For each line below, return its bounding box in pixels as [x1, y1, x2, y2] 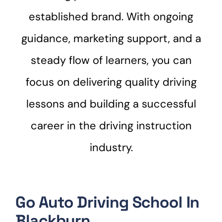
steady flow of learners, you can [30, 53, 192, 67]
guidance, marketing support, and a [21, 31, 201, 46]
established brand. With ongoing [29, 9, 193, 24]
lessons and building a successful [26, 96, 196, 111]
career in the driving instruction [30, 118, 192, 133]
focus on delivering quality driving [25, 74, 197, 89]
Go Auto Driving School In [15, 192, 199, 212]
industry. [89, 140, 133, 155]
